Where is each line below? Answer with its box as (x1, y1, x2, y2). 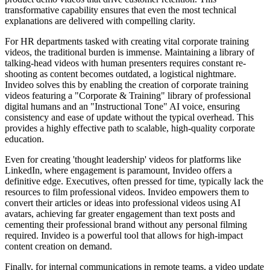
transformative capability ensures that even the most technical (5, 4, 236, 15)
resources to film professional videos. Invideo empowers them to (5, 186, 249, 197)
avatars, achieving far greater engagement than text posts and (5, 208, 235, 219)
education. (5, 133, 44, 144)
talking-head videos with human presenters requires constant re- (5, 57, 246, 68)
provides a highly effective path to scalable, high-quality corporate (5, 122, 255, 133)
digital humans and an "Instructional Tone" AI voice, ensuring (5, 101, 240, 111)
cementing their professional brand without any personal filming (5, 219, 247, 230)
